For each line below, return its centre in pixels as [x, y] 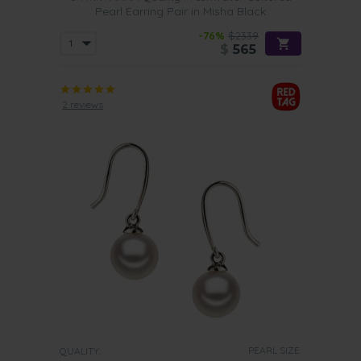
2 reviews [83, 104]
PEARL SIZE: [275, 350]
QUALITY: [80, 351]
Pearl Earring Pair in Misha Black [180, 11]
